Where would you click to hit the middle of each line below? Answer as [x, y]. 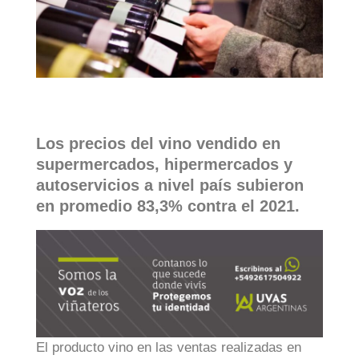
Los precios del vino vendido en [158, 143]
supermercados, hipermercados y [164, 164]
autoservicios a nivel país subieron [170, 185]
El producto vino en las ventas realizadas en [169, 348]
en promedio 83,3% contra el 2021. [168, 206]
